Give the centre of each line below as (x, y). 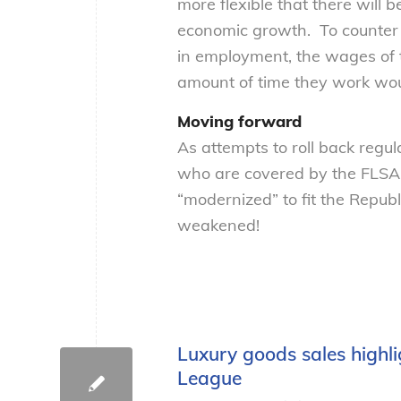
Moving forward (239, 122)
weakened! (218, 226)
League (209, 377)
